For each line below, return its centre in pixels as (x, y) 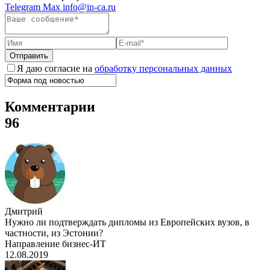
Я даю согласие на (56, 69)
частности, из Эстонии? (54, 233)
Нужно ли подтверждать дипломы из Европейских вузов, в (127, 222)
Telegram (24, 7)
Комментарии (50, 107)
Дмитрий (24, 212)
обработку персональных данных (163, 69)
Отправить (29, 56)
